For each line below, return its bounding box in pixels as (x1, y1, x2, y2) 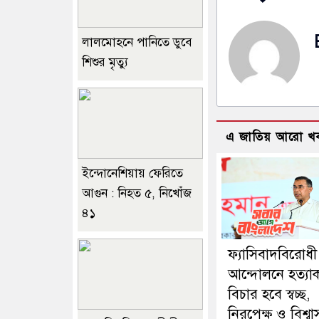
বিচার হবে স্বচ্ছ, (228, 285, 310, 303)
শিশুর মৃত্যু (82, 54, 128, 70)
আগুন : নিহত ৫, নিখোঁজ (82, 185, 192, 201)
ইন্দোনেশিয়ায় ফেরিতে (82, 165, 183, 181)
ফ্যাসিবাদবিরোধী (228, 245, 317, 263)
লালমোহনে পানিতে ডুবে (82, 34, 192, 50)
